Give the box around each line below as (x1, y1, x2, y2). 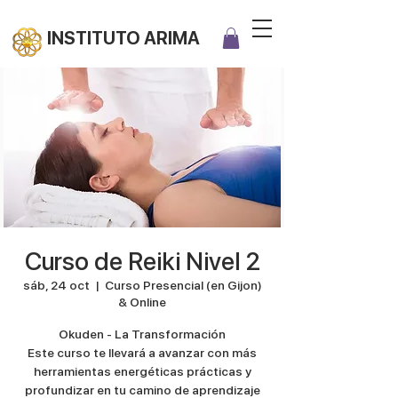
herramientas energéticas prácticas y (33, 363, 251, 378)
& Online (118, 294, 166, 309)
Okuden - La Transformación (59, 326, 226, 341)
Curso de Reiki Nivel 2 (24, 245, 260, 276)
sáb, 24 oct (22, 277, 90, 292)
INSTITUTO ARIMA (47, 28, 200, 49)
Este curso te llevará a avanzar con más (28, 345, 257, 360)
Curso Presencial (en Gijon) (104, 277, 262, 292)
